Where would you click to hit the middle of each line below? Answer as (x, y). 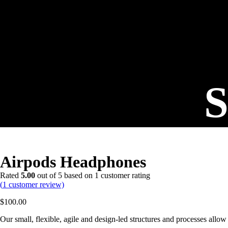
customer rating (124, 176)
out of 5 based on (65, 176)
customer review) (35, 185)
